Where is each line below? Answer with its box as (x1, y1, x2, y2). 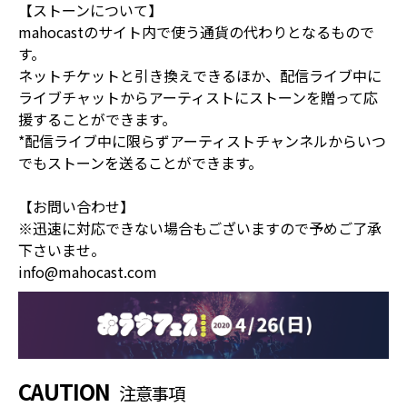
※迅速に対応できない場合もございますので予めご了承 (18, 216, 382, 239)
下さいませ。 (18, 238, 105, 261)
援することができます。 (18, 107, 176, 130)
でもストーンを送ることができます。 (18, 151, 263, 174)
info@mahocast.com (18, 260, 157, 283)
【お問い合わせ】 (18, 194, 134, 217)
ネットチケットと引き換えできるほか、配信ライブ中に (18, 64, 382, 86)
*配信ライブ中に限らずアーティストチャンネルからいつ (18, 129, 386, 152)
